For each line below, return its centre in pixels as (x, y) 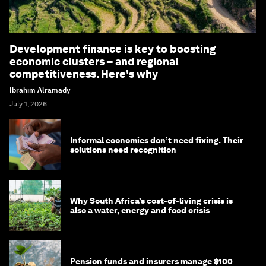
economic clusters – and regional (94, 62)
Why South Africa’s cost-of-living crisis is (151, 201)
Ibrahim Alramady (40, 91)
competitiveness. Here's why (84, 74)
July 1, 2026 (28, 104)
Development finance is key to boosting (113, 49)
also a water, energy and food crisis (140, 210)
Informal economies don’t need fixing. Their (157, 140)
